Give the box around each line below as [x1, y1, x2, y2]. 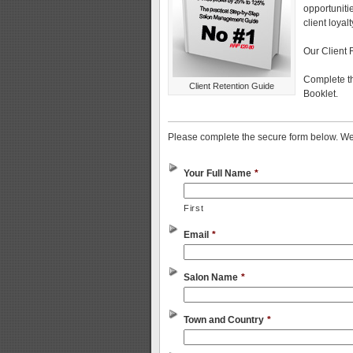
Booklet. [303, 88, 338, 99]
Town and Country [184, 314, 264, 325]
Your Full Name [184, 168, 251, 179]
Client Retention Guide [189, 81, 274, 91]
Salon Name [184, 272, 238, 283]
